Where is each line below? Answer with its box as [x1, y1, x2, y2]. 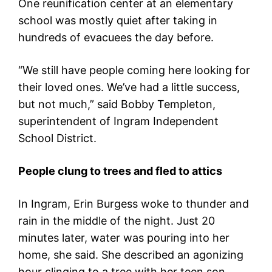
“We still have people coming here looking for [18, 63, 250, 76]
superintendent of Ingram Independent [18, 114, 219, 127]
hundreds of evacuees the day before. [18, 30, 214, 44]
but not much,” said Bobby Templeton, [18, 97, 216, 110]
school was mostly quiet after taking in [18, 13, 217, 27]
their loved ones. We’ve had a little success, [18, 80, 240, 93]
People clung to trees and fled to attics [18, 164, 222, 177]
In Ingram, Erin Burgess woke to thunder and [18, 197, 249, 210]
